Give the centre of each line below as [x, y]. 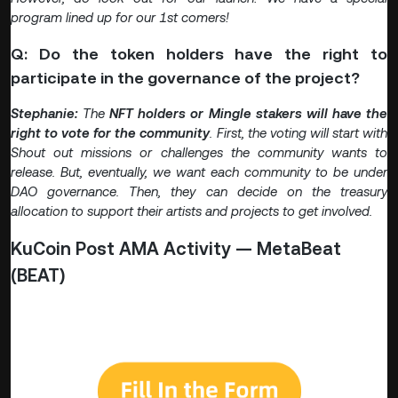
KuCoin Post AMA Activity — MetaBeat [176, 249]
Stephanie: [47, 114]
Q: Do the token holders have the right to [199, 54]
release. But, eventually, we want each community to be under [199, 172]
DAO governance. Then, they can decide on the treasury [199, 192]
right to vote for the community [111, 133]
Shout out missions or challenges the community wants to [199, 153]
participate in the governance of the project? [185, 78]
